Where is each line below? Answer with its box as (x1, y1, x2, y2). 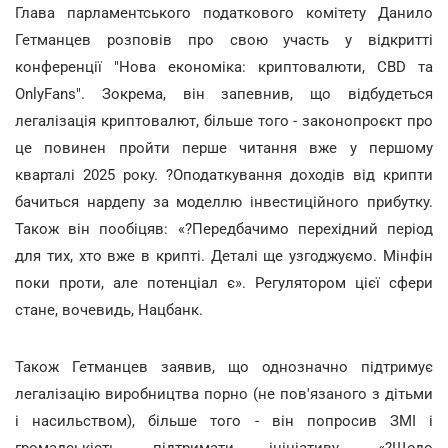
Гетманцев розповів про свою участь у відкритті (15, 42, 433, 61)
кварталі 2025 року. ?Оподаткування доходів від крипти (15, 177, 433, 196)
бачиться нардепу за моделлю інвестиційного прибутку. (15, 204, 433, 223)
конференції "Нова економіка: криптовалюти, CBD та (15, 69, 433, 88)
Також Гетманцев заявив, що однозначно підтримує (15, 369, 433, 388)
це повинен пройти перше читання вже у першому (15, 150, 433, 169)
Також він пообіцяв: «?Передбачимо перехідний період (15, 231, 433, 250)
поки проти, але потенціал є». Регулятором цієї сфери (15, 285, 433, 304)
